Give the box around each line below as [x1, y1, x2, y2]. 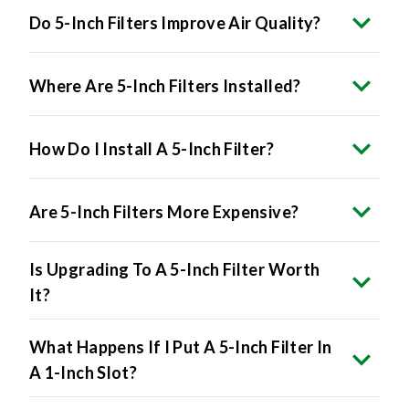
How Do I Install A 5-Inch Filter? [29, 139, 274, 160]
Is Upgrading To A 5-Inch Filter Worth [29, 259, 320, 280]
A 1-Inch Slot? [29, 362, 138, 383]
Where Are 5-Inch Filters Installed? [29, 76, 301, 97]
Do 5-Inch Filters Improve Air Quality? [29, 13, 321, 34]
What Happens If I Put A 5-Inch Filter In [29, 337, 332, 358]
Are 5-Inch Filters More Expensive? [29, 202, 299, 223]
